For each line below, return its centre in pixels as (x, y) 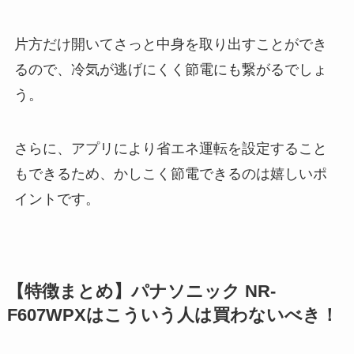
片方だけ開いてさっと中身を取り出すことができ (170, 45)
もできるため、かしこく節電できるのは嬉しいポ (170, 174)
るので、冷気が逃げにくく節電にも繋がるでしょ (170, 70)
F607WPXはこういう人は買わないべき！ (172, 316)
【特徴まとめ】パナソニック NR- (141, 292)
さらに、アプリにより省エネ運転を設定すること (170, 149)
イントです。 (56, 200)
